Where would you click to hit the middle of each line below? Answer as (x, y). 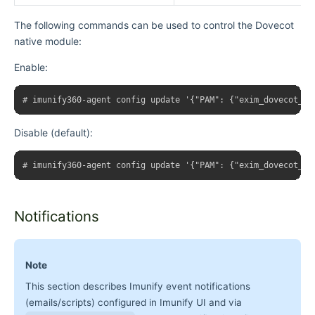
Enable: (31, 67)
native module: (48, 41)
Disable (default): (53, 133)
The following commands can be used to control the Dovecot (154, 25)
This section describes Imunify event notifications (138, 287)
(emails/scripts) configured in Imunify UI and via (134, 303)
